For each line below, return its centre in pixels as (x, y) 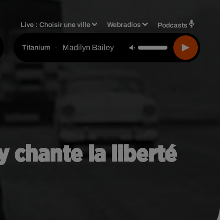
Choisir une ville (65, 25)
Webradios (124, 25)
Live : (30, 25)
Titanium (36, 47)
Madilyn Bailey (88, 47)
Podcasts (173, 25)
